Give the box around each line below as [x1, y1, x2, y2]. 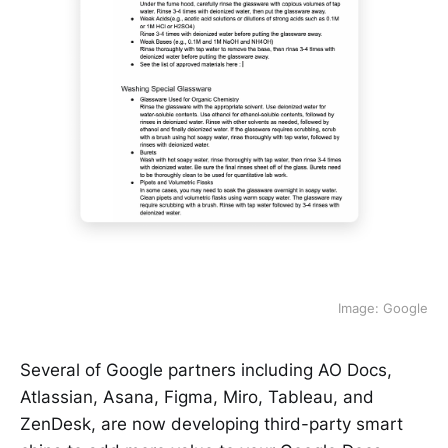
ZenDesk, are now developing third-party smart [20, 413, 403, 434]
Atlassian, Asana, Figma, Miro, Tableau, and [20, 386, 374, 407]
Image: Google [338, 299, 428, 316]
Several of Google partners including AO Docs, [20, 359, 392, 380]
